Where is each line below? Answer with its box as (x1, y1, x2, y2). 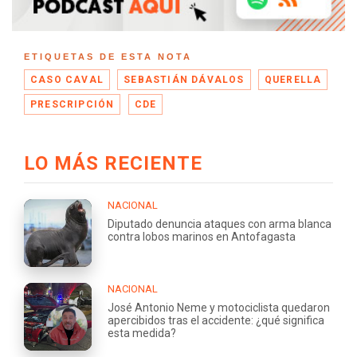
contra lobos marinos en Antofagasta (108, 229, 296, 243)
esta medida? (108, 326, 176, 339)
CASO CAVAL (30, 73, 104, 85)
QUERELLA (264, 73, 322, 85)
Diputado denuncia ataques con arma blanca (108, 217, 331, 230)
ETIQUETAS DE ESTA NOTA (24, 51, 192, 61)
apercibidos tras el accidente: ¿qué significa (108, 313, 324, 327)
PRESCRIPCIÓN (30, 98, 115, 110)
